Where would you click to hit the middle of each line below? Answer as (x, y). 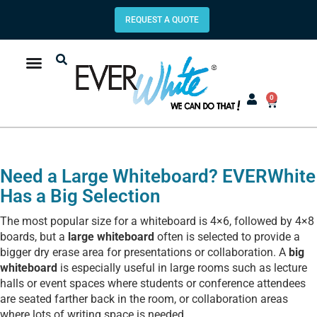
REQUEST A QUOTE (162, 20)
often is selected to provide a (227, 236)
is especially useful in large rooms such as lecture (182, 267)
